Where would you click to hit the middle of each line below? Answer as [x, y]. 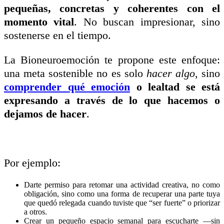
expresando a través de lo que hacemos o [112, 100]
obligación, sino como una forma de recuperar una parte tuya [122, 193]
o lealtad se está [175, 86]
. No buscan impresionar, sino [147, 21]
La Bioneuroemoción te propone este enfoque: [112, 59]
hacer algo [170, 73]
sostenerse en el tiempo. [57, 35]
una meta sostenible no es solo [75, 73]
